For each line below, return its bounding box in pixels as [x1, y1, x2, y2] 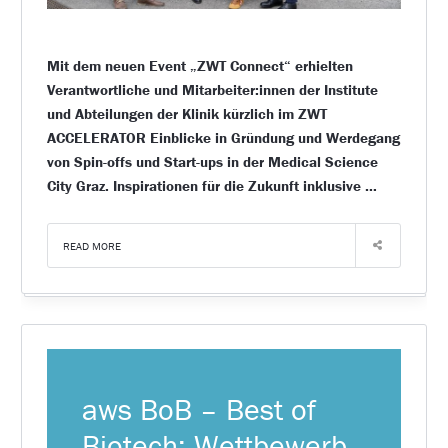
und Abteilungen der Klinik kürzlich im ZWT [46, 104, 327, 124]
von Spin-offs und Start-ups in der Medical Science [46, 152, 378, 172]
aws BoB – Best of [82, 390, 317, 428]
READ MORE [62, 239, 121, 254]
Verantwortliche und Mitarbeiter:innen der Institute [46, 80, 378, 100]
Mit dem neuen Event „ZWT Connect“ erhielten [46, 56, 353, 76]
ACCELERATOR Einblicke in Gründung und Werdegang [46, 128, 400, 148]
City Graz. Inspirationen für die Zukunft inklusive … [46, 176, 377, 196]
